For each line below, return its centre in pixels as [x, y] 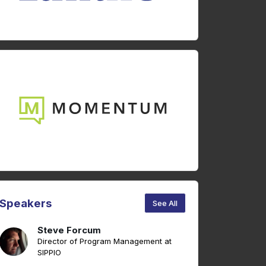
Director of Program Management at [104, 241]
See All [165, 203]
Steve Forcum [69, 230]
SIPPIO [49, 252]
